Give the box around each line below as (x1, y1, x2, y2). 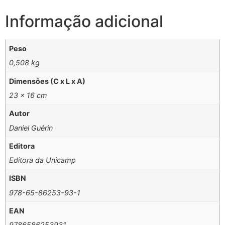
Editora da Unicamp (9, 156, 76, 165)
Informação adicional (5, 12, 163, 32)
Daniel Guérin (9, 123, 53, 132)
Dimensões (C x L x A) (9, 76, 86, 85)
